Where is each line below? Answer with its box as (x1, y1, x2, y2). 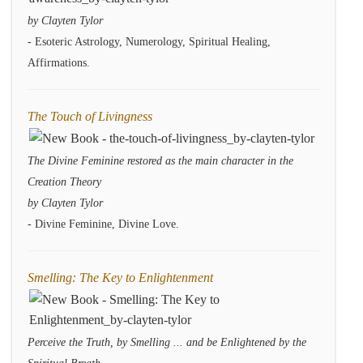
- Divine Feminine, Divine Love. (28, 218, 179, 230)
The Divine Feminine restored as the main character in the (28, 155, 293, 167)
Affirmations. (28, 57, 90, 69)
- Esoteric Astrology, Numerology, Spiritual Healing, (28, 36, 271, 48)
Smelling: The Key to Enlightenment (28, 271, 213, 284)
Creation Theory (28, 176, 101, 188)
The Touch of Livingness (28, 109, 152, 123)
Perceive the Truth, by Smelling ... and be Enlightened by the (28, 336, 306, 348)
